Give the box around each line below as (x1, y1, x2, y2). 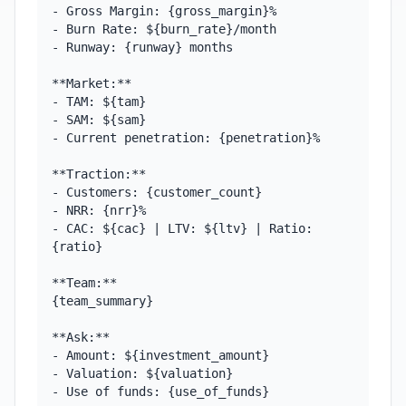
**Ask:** (52, 330, 110, 344)
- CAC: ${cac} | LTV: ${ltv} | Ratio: (52, 221, 313, 236)
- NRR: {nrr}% (52, 203, 146, 217)
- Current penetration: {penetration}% (52, 130, 320, 145)
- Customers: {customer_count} (52, 185, 262, 199)
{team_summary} (52, 294, 153, 308)
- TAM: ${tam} (52, 94, 146, 109)
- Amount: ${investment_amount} (52, 348, 269, 362)
